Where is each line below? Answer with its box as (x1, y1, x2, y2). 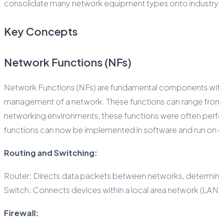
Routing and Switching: (4, 147, 97, 158)
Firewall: (4, 207, 39, 218)
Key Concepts (4, 24, 78, 39)
